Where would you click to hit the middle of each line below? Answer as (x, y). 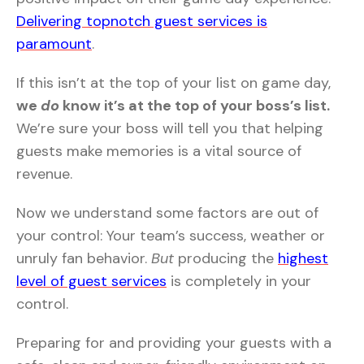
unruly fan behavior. (84, 258)
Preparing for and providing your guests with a (174, 343)
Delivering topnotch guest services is (142, 21)
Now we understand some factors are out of (167, 213)
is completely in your (239, 281)
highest (303, 258)
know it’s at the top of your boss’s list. (195, 106)
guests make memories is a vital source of (159, 151)
